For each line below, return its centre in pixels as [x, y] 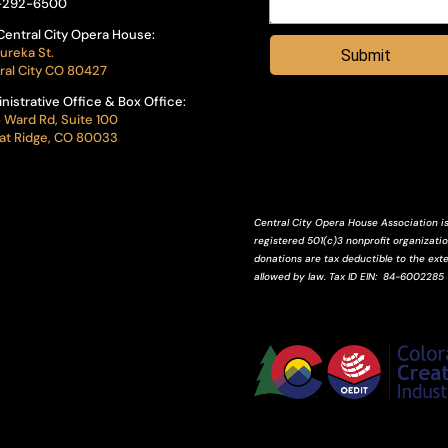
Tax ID [344, 277]
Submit [365, 56]
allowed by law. [291, 277]
